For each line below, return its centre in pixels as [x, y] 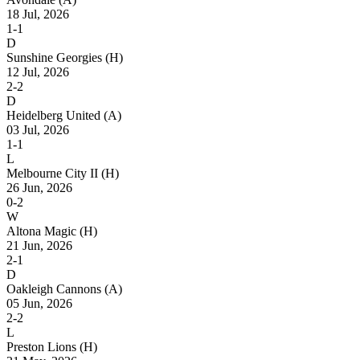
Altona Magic [43, 231]
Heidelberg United [55, 115]
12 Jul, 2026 [38, 72]
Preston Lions [43, 346]
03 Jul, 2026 [38, 129]
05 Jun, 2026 [39, 303]
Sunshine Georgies [56, 57]
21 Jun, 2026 [39, 245]
